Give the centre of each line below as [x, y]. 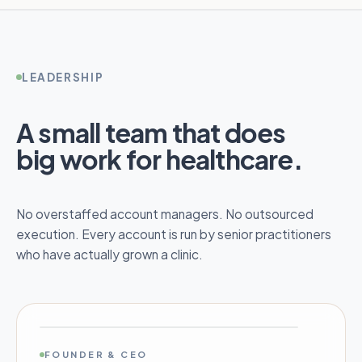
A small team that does [151, 133]
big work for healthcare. [159, 160]
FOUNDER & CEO [96, 355]
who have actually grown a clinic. [109, 255]
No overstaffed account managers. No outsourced [165, 214]
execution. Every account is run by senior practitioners [174, 234]
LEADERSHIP [63, 78]
